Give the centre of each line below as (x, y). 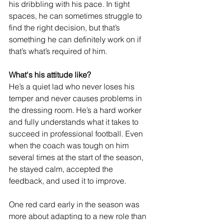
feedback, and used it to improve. (68, 180)
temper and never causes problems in (76, 98)
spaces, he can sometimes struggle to (76, 15)
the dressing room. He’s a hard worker (76, 110)
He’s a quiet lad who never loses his (73, 86)
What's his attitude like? (50, 74)
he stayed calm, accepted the (62, 169)
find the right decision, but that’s (65, 27)
